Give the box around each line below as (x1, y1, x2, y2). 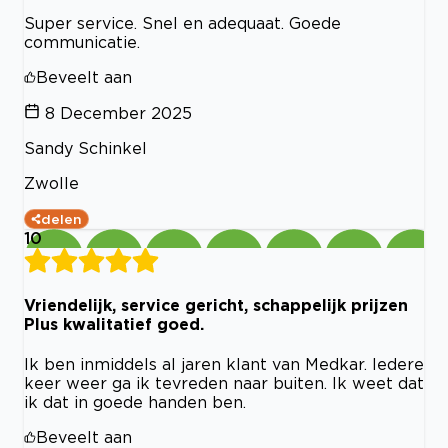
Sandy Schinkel (24, 138, 147, 157)
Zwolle (24, 173, 79, 192)
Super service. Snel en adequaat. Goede (24, 13, 341, 32)
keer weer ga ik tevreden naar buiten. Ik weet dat (24, 374, 424, 393)
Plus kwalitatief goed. (24, 315, 204, 334)
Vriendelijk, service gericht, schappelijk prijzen (24, 296, 408, 315)
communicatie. (24, 32, 140, 51)
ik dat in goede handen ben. (24, 393, 246, 412)
